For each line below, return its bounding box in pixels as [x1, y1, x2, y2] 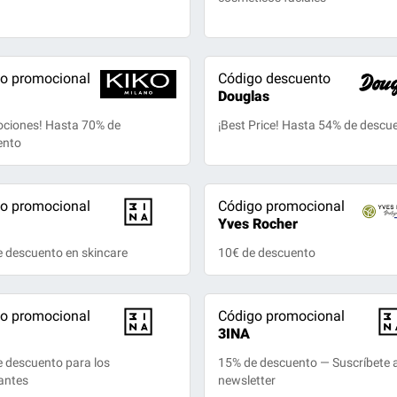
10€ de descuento [217, 245, 315, 260]
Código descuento [217, 70, 331, 87]
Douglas [217, 88, 269, 105]
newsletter [217, 373, 276, 387]
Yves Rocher [217, 215, 298, 232]
